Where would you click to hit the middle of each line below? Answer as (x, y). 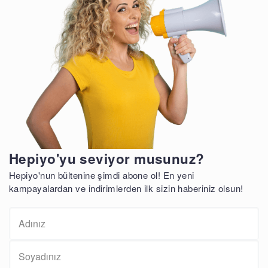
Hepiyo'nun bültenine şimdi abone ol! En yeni (102, 175)
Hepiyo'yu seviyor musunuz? (107, 159)
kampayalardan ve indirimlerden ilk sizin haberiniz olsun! (126, 188)
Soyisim (27, 252)
